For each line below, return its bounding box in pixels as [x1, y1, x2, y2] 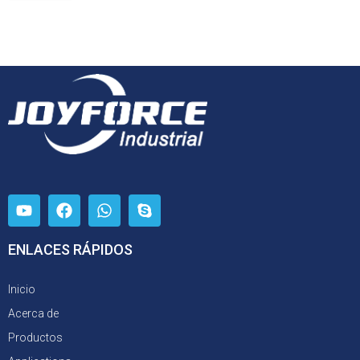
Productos [8, 330, 63, 344]
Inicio [8, 282, 35, 296]
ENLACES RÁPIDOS [8, 240, 133, 258]
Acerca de [8, 306, 59, 320]
